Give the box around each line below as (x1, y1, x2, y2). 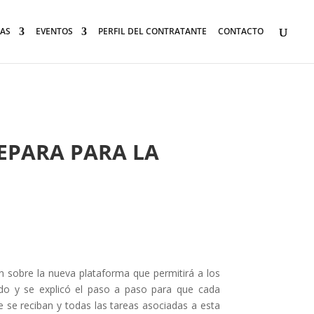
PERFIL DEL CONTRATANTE (98, 25, 207, 37)
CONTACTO (218, 25, 264, 37)
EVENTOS (36, 25, 73, 37)
